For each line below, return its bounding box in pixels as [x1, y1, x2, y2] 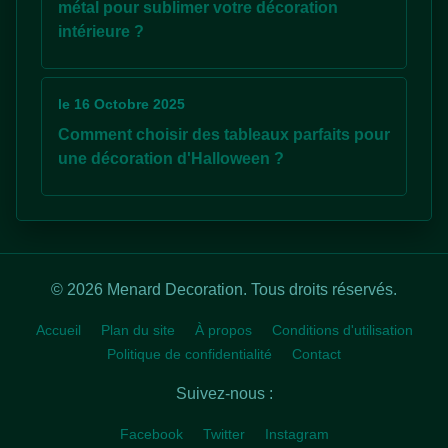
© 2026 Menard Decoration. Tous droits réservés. [51, 281, 397, 298]
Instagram [264, 426, 329, 442]
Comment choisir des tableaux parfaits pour [58, 126, 390, 143]
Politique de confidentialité [107, 346, 272, 362]
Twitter [202, 426, 245, 442]
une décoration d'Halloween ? [58, 150, 284, 167]
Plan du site [100, 322, 175, 338]
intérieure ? [58, 23, 144, 40]
